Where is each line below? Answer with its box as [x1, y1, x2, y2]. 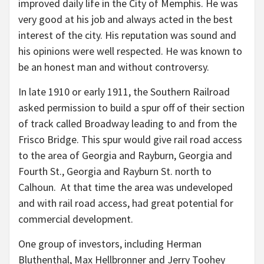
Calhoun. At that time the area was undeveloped [18, 180, 233, 194]
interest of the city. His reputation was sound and [18, 28, 236, 42]
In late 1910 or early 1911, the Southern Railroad [18, 85, 230, 99]
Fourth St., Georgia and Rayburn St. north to [18, 164, 212, 179]
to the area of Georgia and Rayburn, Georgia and [18, 148, 232, 163]
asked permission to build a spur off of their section [18, 101, 245, 115]
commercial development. [18, 212, 136, 226]
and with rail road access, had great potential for [18, 196, 233, 210]
